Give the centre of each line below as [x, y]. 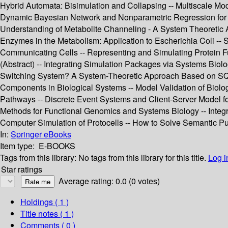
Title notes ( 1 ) [47, 214]
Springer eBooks [41, 134]
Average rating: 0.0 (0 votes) [109, 181]
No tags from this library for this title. [142, 158]
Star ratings [22, 169]
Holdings [37, 202]
